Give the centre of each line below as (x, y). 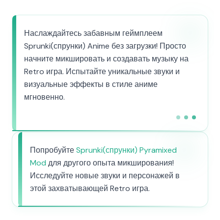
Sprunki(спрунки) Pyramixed (126, 150)
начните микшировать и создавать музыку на (106, 59)
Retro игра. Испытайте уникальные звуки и (102, 71)
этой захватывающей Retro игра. (90, 188)
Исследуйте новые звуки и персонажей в (105, 176)
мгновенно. (44, 97)
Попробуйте (53, 150)
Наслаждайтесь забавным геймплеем (93, 33)
